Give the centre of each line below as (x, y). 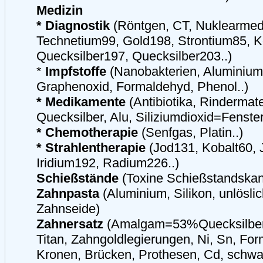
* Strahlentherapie (91, 148)
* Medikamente (81, 102)
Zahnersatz (70, 224)
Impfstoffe (76, 71)
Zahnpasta (68, 193)
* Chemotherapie (87, 132)
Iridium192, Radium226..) (108, 163)
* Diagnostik (73, 26)
